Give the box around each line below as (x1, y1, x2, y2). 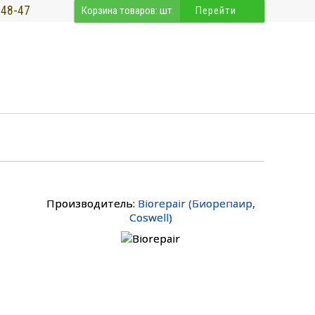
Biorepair (137, 196, 186, 211)
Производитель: (46, 196, 138, 211)
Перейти (195, 4, 236, 17)
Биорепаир (191, 196, 252, 211)
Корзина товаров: (82, 4, 160, 17)
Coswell (129, 210, 169, 225)
